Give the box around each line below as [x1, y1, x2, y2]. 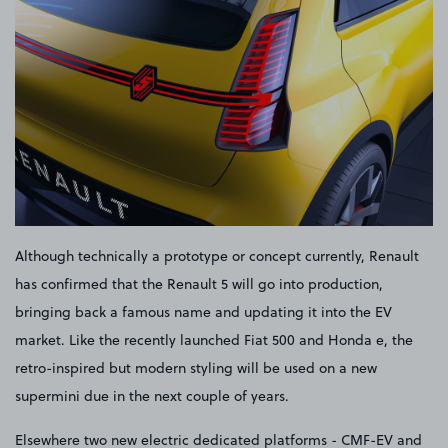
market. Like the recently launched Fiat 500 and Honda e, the [15, 329, 413, 350]
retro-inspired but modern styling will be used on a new [15, 357, 377, 378]
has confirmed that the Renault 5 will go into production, [15, 273, 383, 294]
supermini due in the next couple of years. [15, 385, 289, 406]
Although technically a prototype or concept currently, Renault [15, 245, 419, 266]
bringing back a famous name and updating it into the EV [15, 301, 392, 322]
